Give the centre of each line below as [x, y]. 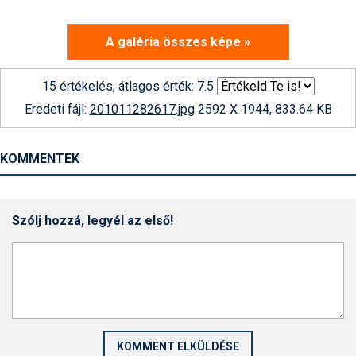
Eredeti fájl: [57, 109]
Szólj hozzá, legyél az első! [93, 221]
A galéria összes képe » [178, 42]
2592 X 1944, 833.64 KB [263, 109]
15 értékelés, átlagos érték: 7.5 [128, 86]
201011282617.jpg [142, 109]
